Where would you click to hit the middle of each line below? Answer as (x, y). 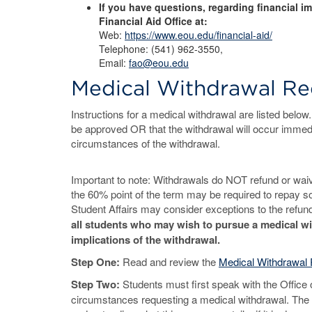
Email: (114, 63)
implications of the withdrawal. (146, 240)
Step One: (97, 262)
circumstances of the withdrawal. (147, 143)
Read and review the (171, 262)
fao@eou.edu (159, 63)
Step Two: (97, 284)
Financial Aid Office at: (153, 21)
